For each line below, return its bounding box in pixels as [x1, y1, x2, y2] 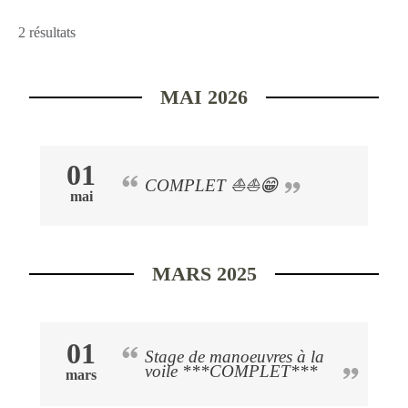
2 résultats [18, 24, 76, 40]
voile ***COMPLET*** [145, 361, 318, 381]
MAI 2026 [160, 85, 248, 108]
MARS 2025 [151, 261, 257, 285]
